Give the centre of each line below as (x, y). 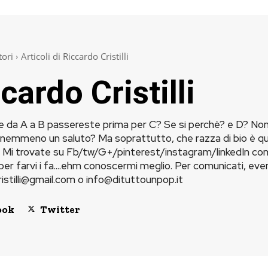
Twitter (60, 210)
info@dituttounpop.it (134, 179)
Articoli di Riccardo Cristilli (74, 56)
